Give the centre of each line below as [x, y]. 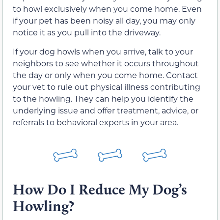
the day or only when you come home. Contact [105, 75]
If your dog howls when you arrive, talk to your [103, 51]
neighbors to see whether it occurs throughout [106, 63]
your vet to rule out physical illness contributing [107, 86]
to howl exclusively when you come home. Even [107, 9]
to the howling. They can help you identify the [103, 98]
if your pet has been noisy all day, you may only [104, 21]
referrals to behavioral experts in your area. [96, 122]
